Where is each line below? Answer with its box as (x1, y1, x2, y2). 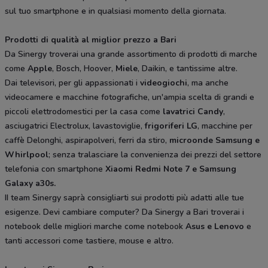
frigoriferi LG (145, 120, 197, 132)
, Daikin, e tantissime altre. (138, 63, 237, 75)
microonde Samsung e (169, 135, 260, 147)
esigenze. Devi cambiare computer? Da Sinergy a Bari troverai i (5, 206, 244, 218)
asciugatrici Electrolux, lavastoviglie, (5, 120, 145, 132)
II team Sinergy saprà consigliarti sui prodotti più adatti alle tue (5, 192, 244, 204)
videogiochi (140, 77, 187, 89)
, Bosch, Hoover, (52, 63, 115, 75)
